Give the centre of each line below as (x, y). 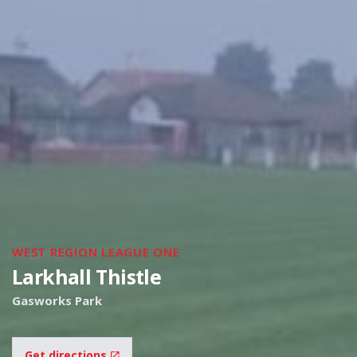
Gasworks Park (57, 300)
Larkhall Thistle (86, 277)
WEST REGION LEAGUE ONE (96, 252)
